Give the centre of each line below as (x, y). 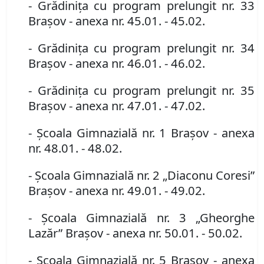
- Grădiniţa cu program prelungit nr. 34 (141, 48)
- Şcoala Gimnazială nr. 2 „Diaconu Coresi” (141, 175)
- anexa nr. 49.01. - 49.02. (137, 191)
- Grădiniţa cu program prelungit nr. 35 (141, 90)
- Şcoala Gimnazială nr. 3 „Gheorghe (141, 218)
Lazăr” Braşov (66, 233)
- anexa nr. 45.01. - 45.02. (137, 21)
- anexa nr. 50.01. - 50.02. (174, 233)
